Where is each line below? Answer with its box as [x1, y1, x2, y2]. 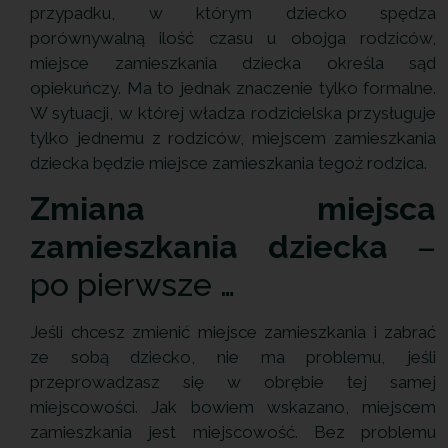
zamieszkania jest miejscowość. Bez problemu [30, 422, 436, 443]
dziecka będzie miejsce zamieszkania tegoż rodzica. [30, 152, 427, 173]
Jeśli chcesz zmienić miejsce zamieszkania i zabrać [30, 322, 436, 343]
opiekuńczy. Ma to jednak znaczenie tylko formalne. [30, 77, 436, 98]
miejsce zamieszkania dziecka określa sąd [30, 52, 436, 73]
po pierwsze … [30, 266, 235, 304]
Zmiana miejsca [30, 190, 436, 228]
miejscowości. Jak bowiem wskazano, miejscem [30, 397, 436, 418]
